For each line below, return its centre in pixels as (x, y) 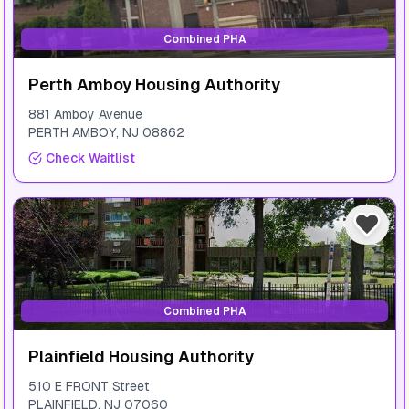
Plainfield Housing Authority (141, 357)
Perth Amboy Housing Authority (154, 84)
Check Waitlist (90, 158)
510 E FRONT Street (89, 386)
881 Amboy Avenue (85, 114)
